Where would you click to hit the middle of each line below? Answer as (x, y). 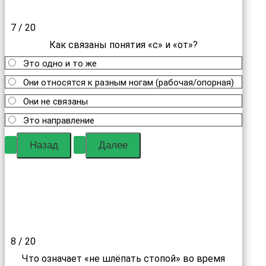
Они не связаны (56, 102)
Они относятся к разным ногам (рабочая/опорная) (129, 83)
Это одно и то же (60, 64)
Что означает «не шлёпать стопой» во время (123, 259)
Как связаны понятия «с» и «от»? (123, 45)
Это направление (59, 121)
